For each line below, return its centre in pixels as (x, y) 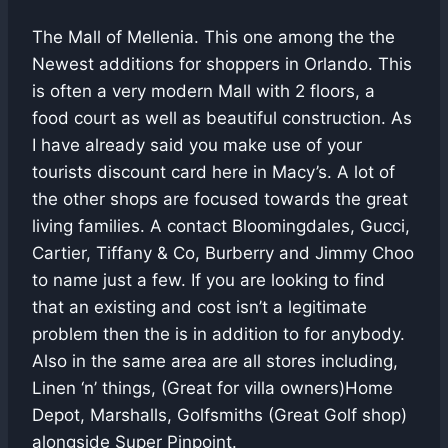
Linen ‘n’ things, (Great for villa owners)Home (212, 387)
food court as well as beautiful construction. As (222, 117)
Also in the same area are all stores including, (215, 360)
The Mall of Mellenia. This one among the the (213, 36)
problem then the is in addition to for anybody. (218, 333)
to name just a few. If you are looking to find (208, 279)
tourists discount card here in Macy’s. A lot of (213, 171)
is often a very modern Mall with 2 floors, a (203, 90)
